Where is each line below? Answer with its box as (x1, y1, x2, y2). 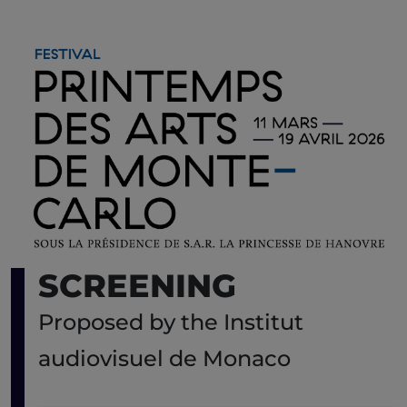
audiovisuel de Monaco (38, 345, 291, 372)
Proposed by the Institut (38, 309, 303, 336)
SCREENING (38, 266, 236, 306)
